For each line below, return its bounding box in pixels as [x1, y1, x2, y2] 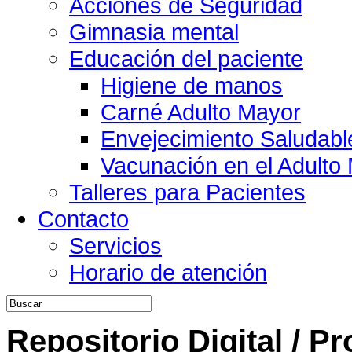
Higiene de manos [101, 72, 283, 98]
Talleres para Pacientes [69, 179, 306, 205]
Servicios [69, 233, 162, 258]
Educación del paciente [69, 46, 303, 71]
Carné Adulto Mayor [101, 99, 301, 125]
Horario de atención [69, 259, 267, 285]
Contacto [38, 206, 129, 232]
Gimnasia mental [69, 19, 239, 45]
